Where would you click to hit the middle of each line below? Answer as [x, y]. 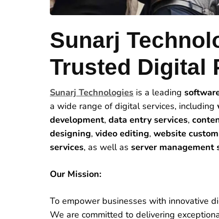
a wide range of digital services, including [133, 106]
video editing [122, 133]
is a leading [159, 92]
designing [70, 133]
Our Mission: [76, 174]
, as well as [107, 147]
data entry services [148, 120]
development [77, 120]
